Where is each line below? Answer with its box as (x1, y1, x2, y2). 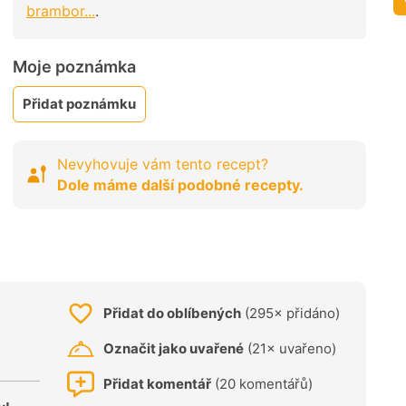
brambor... (26, 2, 95, 21)
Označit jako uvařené (103, 339, 244, 357)
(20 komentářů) (211, 374, 313, 392)
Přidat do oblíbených (103, 304, 241, 322)
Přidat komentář (103, 374, 211, 392)
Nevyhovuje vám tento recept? (57, 154, 268, 173)
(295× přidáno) (241, 304, 340, 322)
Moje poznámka (13, 56, 136, 76)
